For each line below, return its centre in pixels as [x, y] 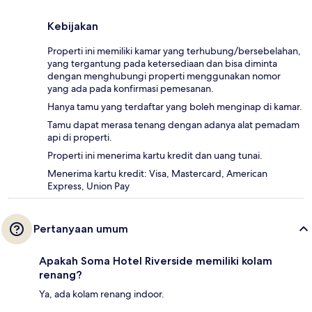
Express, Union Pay [88, 186]
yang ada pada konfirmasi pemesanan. [131, 89]
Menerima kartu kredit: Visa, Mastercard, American [157, 174]
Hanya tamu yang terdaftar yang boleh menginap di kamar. [175, 107]
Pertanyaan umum [81, 229]
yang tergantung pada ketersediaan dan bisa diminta [162, 64]
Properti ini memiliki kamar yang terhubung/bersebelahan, [174, 51]
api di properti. [80, 138]
